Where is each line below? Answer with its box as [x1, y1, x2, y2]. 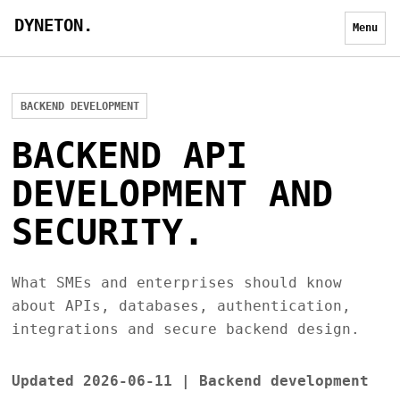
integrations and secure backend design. [11, 320, 360, 337]
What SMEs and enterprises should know [11, 273, 342, 291]
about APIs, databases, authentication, [11, 296, 351, 314]
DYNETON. [14, 14, 93, 36]
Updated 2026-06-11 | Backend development [11, 371, 369, 389]
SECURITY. [11, 211, 204, 254]
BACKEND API [11, 134, 247, 177]
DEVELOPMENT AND [11, 172, 333, 215]
